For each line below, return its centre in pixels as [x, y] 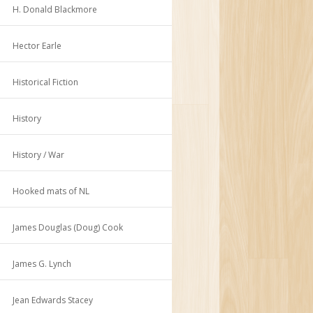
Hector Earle [37, 45]
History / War [39, 154]
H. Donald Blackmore [55, 9]
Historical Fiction [46, 82]
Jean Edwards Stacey [53, 300]
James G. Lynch [42, 263]
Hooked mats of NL [51, 191]
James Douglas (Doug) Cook [68, 227]
